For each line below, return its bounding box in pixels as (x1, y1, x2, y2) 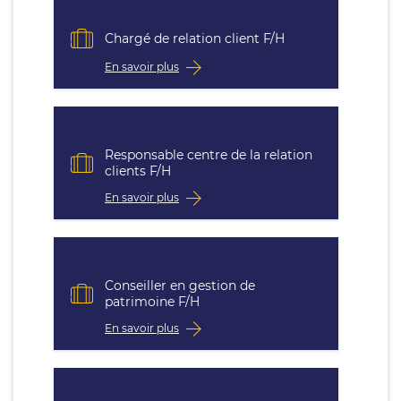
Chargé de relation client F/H (105, 30, 285, 47)
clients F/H (105, 163, 171, 179)
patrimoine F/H (105, 294, 200, 310)
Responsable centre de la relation (105, 147, 312, 163)
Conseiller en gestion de (105, 277, 255, 294)
